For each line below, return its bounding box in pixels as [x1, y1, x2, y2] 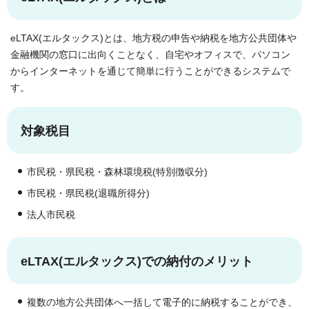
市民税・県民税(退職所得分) [27, 188, 150, 199]
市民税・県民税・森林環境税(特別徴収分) [27, 166, 208, 177]
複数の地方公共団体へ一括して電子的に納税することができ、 [27, 297, 297, 308]
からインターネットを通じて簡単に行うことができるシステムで [10, 66, 290, 77]
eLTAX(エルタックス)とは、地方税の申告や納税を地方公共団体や [10, 32, 297, 43]
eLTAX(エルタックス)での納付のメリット [21, 254, 253, 268]
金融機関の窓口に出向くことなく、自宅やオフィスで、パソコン [10, 49, 290, 60]
